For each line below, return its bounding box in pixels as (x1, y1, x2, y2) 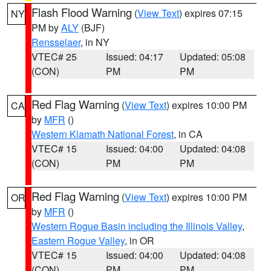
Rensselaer (31, 35, 80, 49)
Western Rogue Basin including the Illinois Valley (31, 219, 242, 233)
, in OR (125, 233, 154, 247)
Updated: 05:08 (180, 50, 246, 64)
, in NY (80, 35, 109, 49)
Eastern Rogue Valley (31, 233, 125, 247)
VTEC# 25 (31, 50, 77, 64)
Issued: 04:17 (105, 50, 163, 64)
